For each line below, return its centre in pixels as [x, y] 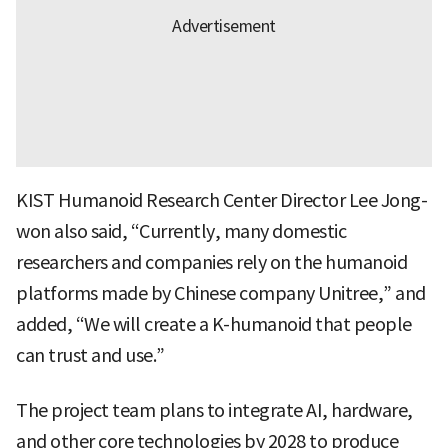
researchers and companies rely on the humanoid [211, 263]
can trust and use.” [90, 356]
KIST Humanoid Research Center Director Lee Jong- [221, 201]
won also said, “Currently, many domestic [181, 232]
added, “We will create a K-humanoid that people [214, 325]
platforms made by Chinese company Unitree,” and [221, 294]
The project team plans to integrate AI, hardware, [214, 411]
